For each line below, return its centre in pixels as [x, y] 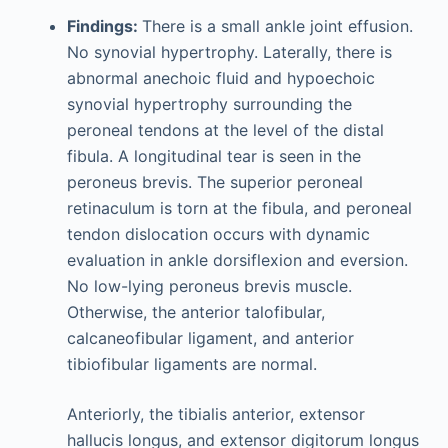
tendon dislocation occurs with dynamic [218, 234]
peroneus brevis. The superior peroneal [214, 182]
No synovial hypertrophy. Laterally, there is [229, 52]
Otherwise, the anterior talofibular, [195, 312]
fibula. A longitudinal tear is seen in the [213, 156]
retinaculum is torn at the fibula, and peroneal [239, 208]
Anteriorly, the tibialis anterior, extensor [215, 414]
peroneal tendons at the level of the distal [225, 130]
